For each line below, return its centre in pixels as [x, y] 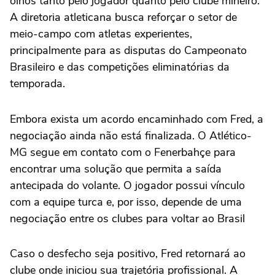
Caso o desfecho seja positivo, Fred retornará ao [128, 253]
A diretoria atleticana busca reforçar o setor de [123, 17]
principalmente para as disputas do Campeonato [128, 50]
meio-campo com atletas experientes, [101, 33]
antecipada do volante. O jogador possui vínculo [127, 185]
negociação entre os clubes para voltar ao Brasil [127, 218]
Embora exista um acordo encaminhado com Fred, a [137, 119]
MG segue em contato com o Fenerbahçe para [123, 152]
